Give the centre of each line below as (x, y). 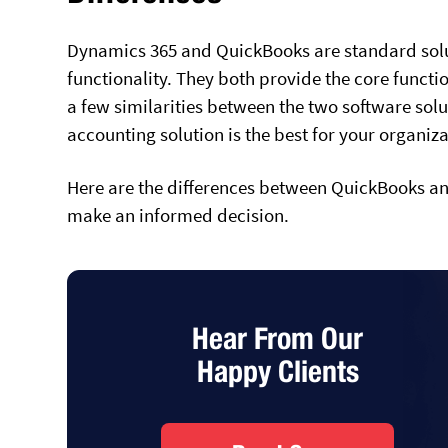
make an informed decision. (178, 214)
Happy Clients (277, 370)
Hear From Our (278, 337)
